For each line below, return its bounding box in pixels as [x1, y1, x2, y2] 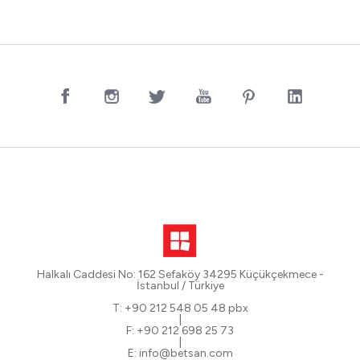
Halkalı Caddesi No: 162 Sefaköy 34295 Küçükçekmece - [36, 268, 324, 281]
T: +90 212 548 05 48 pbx [112, 301, 248, 315]
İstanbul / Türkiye [136, 279, 224, 292]
